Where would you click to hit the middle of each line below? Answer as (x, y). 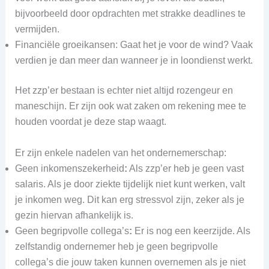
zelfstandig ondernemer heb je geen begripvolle (116, 246)
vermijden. (37, 29)
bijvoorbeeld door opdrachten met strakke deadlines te (130, 14)
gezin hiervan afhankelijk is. (75, 215)
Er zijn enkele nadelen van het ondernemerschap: (120, 153)
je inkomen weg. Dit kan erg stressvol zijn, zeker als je (129, 199)
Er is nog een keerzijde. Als (191, 231)
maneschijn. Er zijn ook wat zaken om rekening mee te (130, 106)
